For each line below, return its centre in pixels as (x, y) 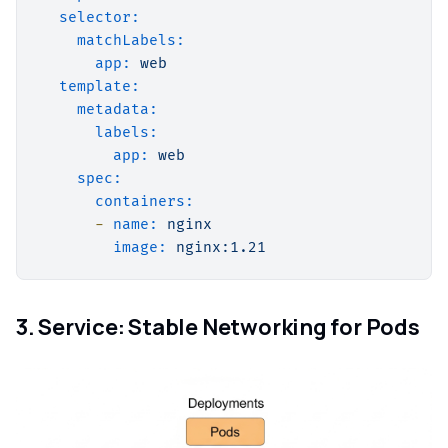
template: (99, 87)
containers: (144, 202)
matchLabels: (131, 41)
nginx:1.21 (221, 248)
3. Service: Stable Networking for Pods (218, 327)
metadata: (117, 110)
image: (140, 248)
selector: (99, 18)
